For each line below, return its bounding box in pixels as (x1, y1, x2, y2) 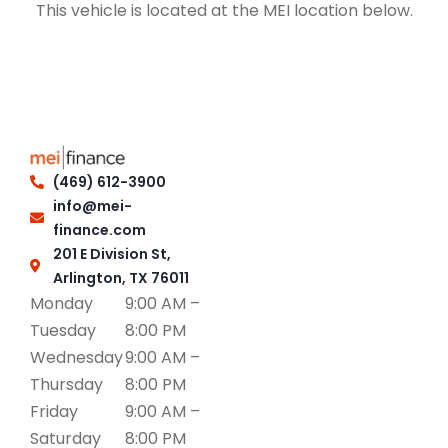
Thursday (30, 372, 103, 396)
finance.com (52, 219, 146, 240)
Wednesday (30, 345, 123, 369)
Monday (30, 291, 93, 315)
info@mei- (52, 195, 132, 216)
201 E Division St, (52, 243, 171, 264)
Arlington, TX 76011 (52, 267, 189, 288)
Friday (30, 399, 78, 423)
